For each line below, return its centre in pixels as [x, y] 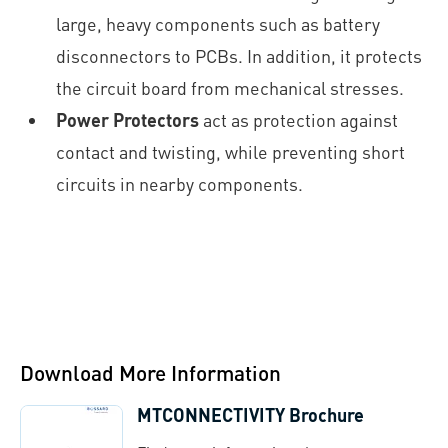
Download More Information [150, 372]
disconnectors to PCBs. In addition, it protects [239, 55]
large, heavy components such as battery [218, 23]
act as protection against [298, 119]
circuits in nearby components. [179, 183]
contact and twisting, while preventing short [230, 151]
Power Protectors [127, 119]
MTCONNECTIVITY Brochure [250, 414]
